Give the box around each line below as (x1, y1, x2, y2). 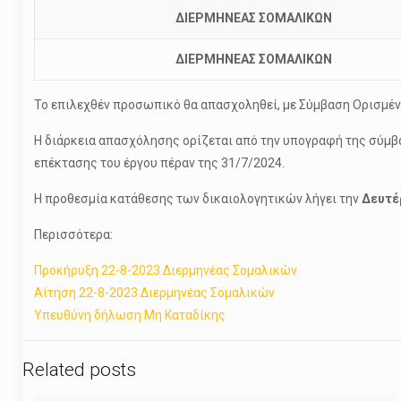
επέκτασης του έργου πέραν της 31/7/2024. (33, 156, 285, 170)
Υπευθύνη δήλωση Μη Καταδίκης (33, 308, 226, 322)
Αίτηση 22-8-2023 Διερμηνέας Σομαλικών (33, 286, 275, 300)
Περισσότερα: (33, 227, 113, 242)
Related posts (22, 359, 136, 380)
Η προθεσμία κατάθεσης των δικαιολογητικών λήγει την (33, 192, 362, 206)
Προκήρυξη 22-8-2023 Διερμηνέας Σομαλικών (33, 263, 297, 277)
